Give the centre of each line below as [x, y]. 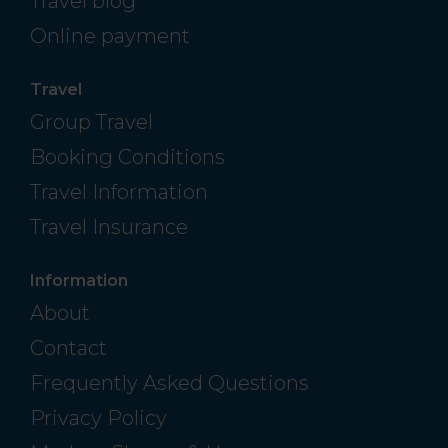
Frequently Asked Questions [169, 383]
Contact [68, 348]
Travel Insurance [109, 227]
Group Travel [91, 122]
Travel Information [119, 192]
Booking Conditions [127, 157]
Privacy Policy [98, 418]
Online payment [110, 36]
